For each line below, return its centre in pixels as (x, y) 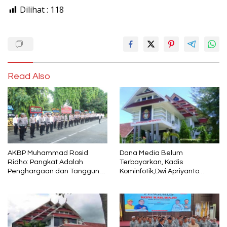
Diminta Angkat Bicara (157, 180)
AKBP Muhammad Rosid (48, 153)
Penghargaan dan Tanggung (56, 171)
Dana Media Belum (151, 153)
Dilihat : (34, 10)
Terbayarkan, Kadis (151, 162)
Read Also (29, 77)
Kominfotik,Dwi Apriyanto (159, 171)
